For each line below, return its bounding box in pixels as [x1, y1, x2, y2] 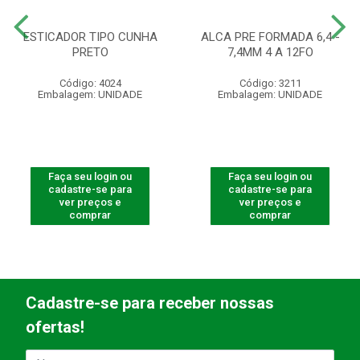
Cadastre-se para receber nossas [26, 292, 274, 313]
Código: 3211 [239, 76, 301, 89]
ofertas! [26, 317, 84, 337]
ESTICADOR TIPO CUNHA [22, 29, 157, 44]
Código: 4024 [59, 76, 121, 89]
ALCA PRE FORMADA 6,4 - [200, 29, 340, 44]
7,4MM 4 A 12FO [227, 44, 313, 59]
